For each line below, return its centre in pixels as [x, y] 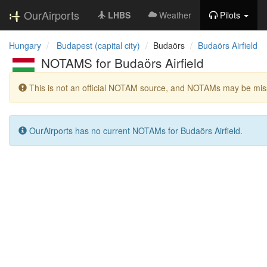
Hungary [25, 45]
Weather [175, 15]
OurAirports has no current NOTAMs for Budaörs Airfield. [135, 130]
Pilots [230, 15]
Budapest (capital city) [98, 45]
